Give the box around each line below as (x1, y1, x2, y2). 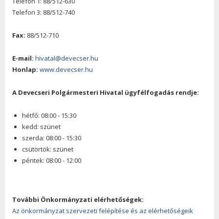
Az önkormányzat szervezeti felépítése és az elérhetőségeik (12, 206, 193, 215)
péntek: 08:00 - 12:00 (22, 155, 81, 165)
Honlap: (12, 65, 40, 74)
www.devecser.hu (40, 65, 93, 74)
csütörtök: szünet (22, 144, 73, 153)
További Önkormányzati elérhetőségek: (12, 195, 144, 204)
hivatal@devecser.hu (35, 53, 98, 63)
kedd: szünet (22, 122, 61, 131)
